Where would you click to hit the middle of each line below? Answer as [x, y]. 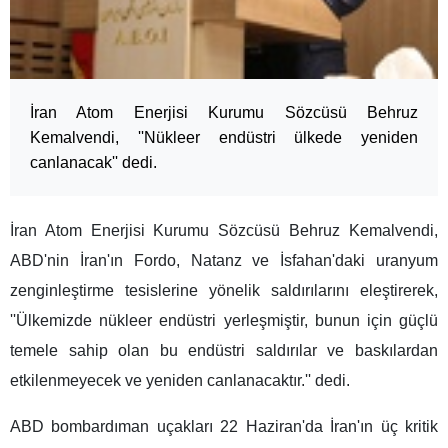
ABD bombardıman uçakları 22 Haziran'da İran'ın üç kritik [224, 427]
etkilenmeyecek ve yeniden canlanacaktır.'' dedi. [180, 381]
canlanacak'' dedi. [93, 163]
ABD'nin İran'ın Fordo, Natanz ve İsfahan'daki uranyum [224, 261]
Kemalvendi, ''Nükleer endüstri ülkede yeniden [224, 138]
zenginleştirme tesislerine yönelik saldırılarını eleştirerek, [224, 291]
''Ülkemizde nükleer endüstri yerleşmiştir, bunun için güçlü [224, 321]
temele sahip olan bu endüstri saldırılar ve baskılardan [224, 351]
